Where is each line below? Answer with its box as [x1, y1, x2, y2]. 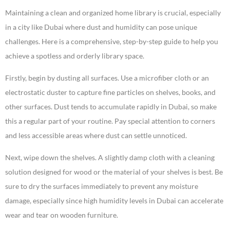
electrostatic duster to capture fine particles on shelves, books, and [5, 88, 216, 97]
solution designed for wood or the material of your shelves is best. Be [5, 167, 223, 177]
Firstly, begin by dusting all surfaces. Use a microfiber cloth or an [5, 73, 209, 83]
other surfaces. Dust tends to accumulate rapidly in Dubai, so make [5, 102, 217, 111]
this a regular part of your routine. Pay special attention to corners [5, 117, 215, 126]
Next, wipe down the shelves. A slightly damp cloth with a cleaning [5, 153, 215, 162]
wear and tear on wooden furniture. [5, 210, 118, 220]
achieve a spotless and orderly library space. [5, 51, 144, 61]
